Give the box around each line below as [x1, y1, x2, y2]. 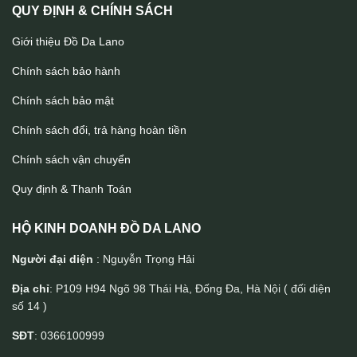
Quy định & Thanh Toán [12, 182, 131, 196]
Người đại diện [12, 253, 93, 266]
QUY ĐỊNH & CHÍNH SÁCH [12, 4, 173, 18]
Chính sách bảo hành [12, 65, 120, 78]
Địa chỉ [12, 282, 49, 296]
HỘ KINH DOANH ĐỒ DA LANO [12, 222, 201, 236]
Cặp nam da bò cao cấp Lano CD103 [97, 321, 260, 333]
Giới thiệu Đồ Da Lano [12, 35, 124, 49]
